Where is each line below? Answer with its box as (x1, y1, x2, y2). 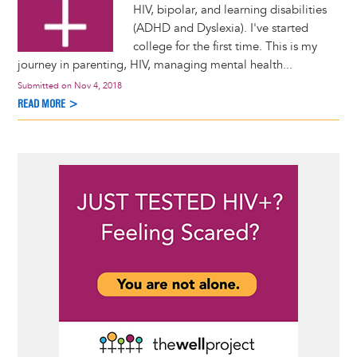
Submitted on (17, 80, 74, 92)
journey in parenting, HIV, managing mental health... (17, 57, 292, 73)
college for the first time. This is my (132, 39, 317, 55)
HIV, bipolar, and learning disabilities (132, 2, 327, 18)
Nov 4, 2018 (73, 80, 122, 92)
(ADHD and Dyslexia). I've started (132, 21, 308, 37)
